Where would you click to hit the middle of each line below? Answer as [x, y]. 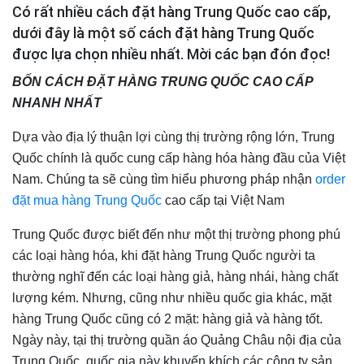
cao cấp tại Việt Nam [225, 200]
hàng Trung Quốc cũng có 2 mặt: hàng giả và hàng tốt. [167, 319]
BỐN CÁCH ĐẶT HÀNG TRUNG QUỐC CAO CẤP [162, 82]
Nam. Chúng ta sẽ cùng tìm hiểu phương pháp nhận [162, 179]
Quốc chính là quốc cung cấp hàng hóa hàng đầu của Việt [179, 158]
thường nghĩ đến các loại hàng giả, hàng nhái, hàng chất [175, 277]
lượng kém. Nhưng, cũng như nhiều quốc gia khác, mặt [172, 298]
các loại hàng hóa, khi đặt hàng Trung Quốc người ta [164, 256]
